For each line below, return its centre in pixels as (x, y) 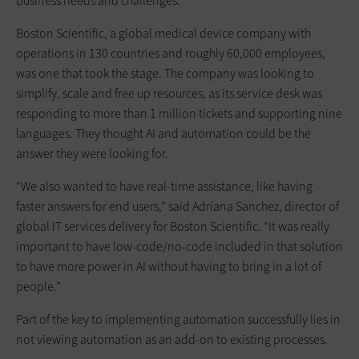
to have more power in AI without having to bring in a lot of (169, 267)
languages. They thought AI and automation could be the (163, 134)
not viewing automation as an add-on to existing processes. (172, 340)
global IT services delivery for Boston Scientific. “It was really (173, 227)
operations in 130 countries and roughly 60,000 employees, (171, 54)
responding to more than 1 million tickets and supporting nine (179, 114)
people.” (38, 287)
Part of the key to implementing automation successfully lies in (178, 320)
